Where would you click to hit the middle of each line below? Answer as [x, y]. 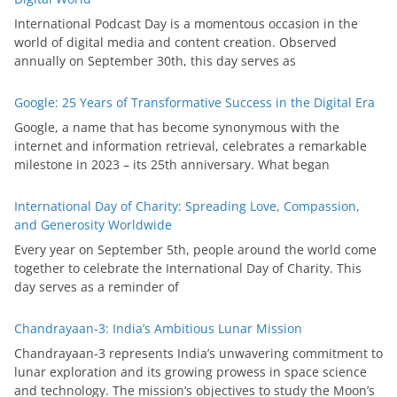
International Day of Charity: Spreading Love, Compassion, [187, 206]
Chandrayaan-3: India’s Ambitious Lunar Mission [158, 329]
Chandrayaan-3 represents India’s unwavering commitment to [198, 354]
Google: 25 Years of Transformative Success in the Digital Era [195, 103]
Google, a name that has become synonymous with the [177, 128]
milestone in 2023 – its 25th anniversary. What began [172, 165]
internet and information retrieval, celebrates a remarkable [191, 146]
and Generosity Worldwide [93, 225]
